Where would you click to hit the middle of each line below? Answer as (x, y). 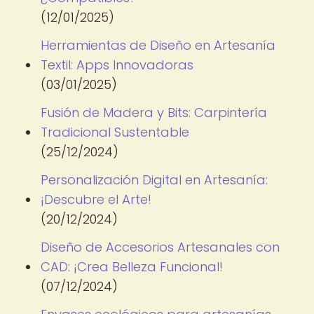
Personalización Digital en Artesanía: (154, 180)
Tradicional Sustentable (115, 132)
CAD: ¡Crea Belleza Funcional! (132, 267)
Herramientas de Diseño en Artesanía (158, 45)
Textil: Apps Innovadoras (117, 65)
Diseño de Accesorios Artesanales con (160, 247)
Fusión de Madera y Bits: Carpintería (154, 112)
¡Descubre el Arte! (96, 199)
